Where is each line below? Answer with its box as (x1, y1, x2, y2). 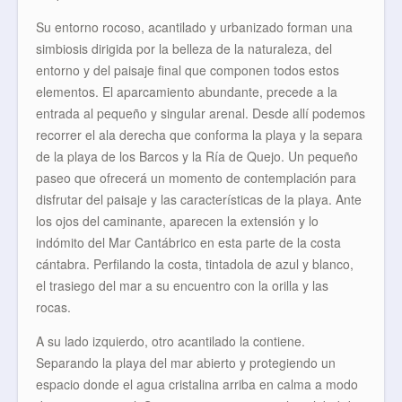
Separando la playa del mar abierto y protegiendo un (36, 354, 336, 371)
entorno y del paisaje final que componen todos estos (36, 61, 339, 79)
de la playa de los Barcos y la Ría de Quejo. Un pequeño (36, 147, 358, 165)
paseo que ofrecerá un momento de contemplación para (36, 169, 356, 187)
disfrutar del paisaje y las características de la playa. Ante (36, 190, 362, 208)
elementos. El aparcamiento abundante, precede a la (36, 83, 337, 100)
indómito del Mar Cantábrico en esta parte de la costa (36, 233, 341, 251)
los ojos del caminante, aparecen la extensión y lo (36, 212, 319, 230)
